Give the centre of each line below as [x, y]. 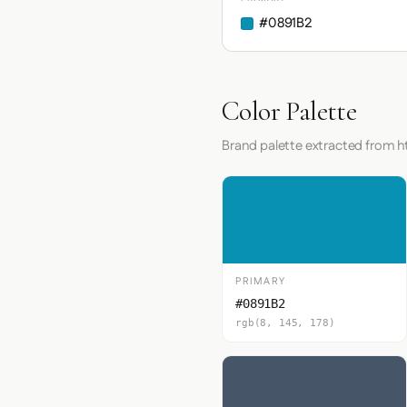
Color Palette [289, 111]
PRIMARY [260, 282]
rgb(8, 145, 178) [285, 323]
